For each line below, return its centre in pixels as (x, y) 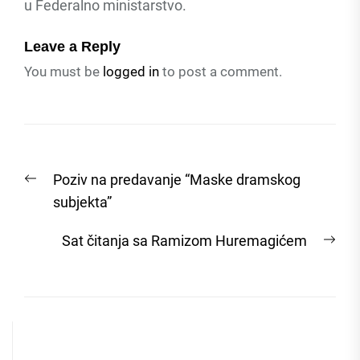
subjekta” (82, 202)
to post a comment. (221, 71)
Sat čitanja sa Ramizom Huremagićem (184, 240)
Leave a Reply (72, 46)
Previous (51, 178)
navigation (79, 190)
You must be (63, 71)
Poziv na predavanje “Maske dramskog (177, 179)
